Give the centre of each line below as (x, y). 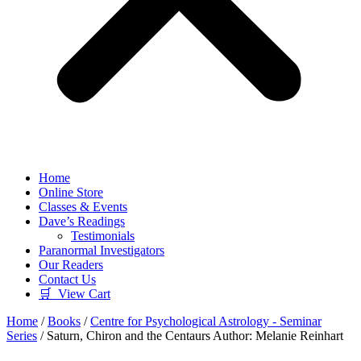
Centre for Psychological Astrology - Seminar (206, 321)
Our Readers (71, 265)
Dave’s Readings (82, 221)
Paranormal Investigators (102, 250)
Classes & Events (83, 207)
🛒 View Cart (75, 294)
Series (22, 336)
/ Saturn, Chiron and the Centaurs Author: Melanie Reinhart (190, 336)
